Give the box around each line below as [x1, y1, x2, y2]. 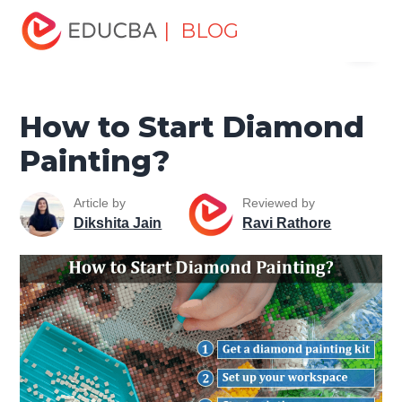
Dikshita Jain [74, 215, 162, 232]
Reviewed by [242, 196, 316, 211]
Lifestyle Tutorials [174, 3, 285, 18]
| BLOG [163, 19, 240, 43]
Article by [74, 196, 127, 211]
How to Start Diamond [20, 109, 365, 144]
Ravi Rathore [242, 215, 332, 232]
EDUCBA [20, 51, 90, 69]
